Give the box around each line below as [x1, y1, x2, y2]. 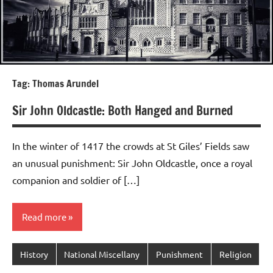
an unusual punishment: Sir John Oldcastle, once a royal [12, 157, 252, 169]
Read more [22, 210, 66, 222]
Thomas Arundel [32, 77, 99, 91]
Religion [219, 248, 252, 260]
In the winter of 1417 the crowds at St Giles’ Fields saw [12, 140, 249, 152]
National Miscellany [64, 248, 140, 260]
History [19, 248, 48, 260]
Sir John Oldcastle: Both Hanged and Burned [12, 102, 233, 120]
